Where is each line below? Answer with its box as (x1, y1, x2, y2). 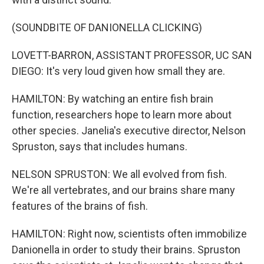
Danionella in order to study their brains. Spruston (12, 243, 240, 256)
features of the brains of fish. (12, 200, 148, 212)
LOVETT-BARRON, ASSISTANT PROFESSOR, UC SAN (12, 49, 252, 61)
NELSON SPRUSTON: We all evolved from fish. (12, 168, 227, 180)
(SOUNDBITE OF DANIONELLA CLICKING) (12, 21, 202, 34)
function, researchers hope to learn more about (12, 108, 232, 121)
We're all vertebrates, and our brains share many (12, 184, 235, 196)
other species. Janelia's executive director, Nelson (12, 124, 246, 137)
